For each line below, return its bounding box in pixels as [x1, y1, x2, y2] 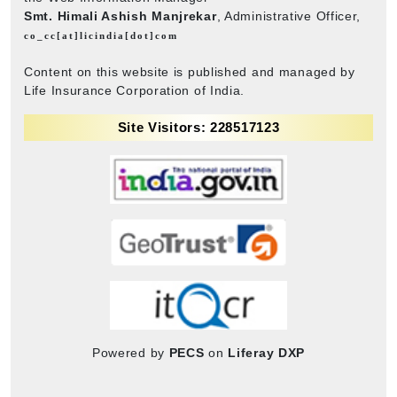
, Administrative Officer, [216, 8, 362, 23]
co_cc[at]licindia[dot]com [24, 29, 178, 41]
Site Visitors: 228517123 [117, 119, 280, 135]
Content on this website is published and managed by [24, 64, 355, 79]
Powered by [91, 345, 169, 360]
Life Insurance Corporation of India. [24, 82, 245, 97]
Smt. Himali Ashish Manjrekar [24, 8, 217, 23]
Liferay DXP [228, 345, 306, 360]
